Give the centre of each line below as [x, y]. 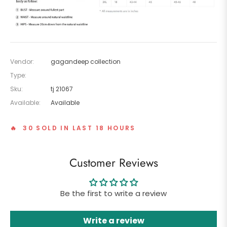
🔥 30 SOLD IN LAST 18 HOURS [73, 128]
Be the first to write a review [113, 193]
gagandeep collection [86, 61]
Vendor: [22, 61]
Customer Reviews [113, 162]
